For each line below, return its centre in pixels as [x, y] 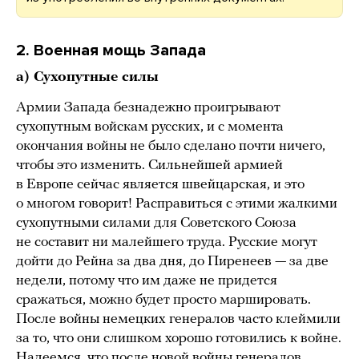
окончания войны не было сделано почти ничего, [171, 146]
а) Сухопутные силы [87, 77]
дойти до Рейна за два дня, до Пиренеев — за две [172, 261]
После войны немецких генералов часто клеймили [178, 319]
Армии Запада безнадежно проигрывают [148, 107]
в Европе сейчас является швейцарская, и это [160, 184]
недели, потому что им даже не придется [147, 280]
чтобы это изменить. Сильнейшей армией [149, 165]
